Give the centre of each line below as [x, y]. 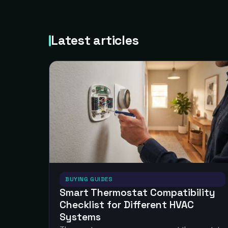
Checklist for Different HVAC [127, 205]
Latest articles [95, 40]
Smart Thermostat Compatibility [137, 193]
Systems [80, 217]
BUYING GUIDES [89, 179]
